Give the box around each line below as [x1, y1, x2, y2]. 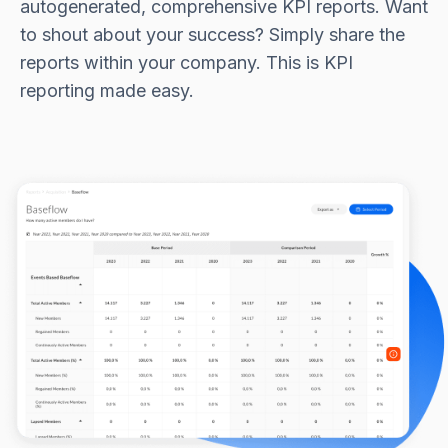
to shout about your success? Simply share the [20, 23, 405, 45]
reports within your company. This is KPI [20, 51, 353, 73]
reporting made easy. [20, 79, 194, 101]
